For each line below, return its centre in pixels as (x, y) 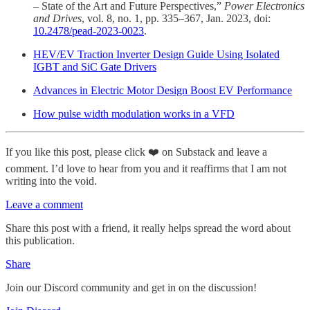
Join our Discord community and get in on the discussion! (131, 287)
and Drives (57, 18)
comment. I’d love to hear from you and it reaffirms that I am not (146, 168)
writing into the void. (51, 181)
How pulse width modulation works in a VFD (134, 113)
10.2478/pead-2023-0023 (89, 30)
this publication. (40, 240)
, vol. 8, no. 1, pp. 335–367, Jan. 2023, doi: (176, 18)
